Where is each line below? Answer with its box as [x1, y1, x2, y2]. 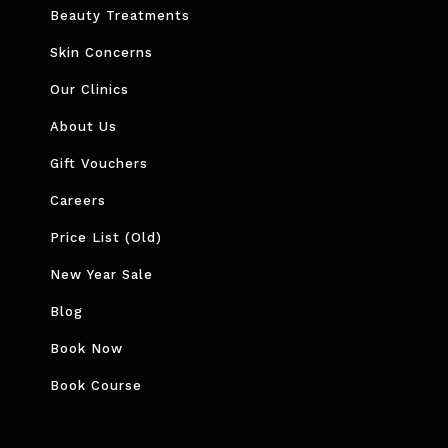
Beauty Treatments [50, 8, 191, 24]
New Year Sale [50, 267, 154, 283]
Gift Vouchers [50, 156, 149, 172]
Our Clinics [50, 82, 130, 98]
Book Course [50, 378, 143, 394]
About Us [50, 119, 118, 135]
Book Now [50, 341, 124, 357]
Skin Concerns [50, 45, 154, 61]
